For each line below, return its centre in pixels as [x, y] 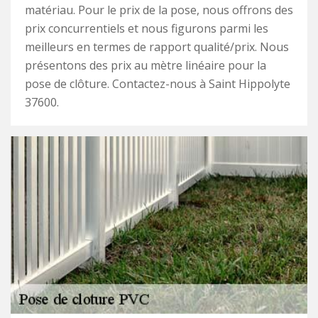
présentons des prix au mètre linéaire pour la [146, 65]
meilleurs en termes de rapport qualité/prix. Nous [157, 47]
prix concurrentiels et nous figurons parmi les [147, 28]
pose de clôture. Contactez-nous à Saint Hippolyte [158, 84]
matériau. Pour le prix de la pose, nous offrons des [159, 10]
